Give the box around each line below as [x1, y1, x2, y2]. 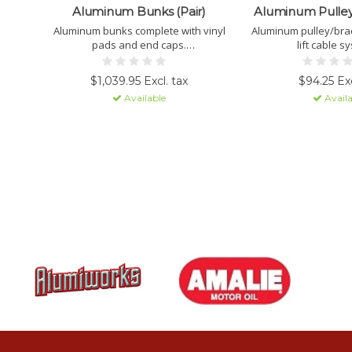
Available [122, 92, 166, 104]
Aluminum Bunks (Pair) [72, 4, 206, 20]
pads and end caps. [92, 38, 186, 53]
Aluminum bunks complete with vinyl [53, 24, 225, 38]
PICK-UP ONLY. [105, 52, 173, 67]
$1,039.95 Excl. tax [90, 74, 188, 89]
